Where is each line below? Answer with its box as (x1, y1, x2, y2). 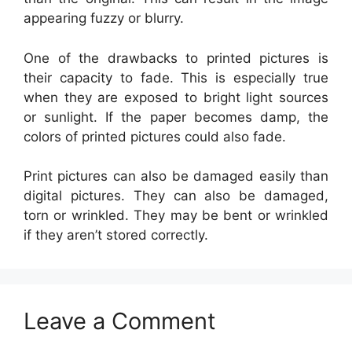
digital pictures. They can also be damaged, (24, 188, 328, 204)
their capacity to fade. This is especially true (24, 69, 328, 86)
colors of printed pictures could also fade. (24, 128, 286, 145)
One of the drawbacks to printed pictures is (24, 49, 328, 66)
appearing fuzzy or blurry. (24, 10, 184, 27)
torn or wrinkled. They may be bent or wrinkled (24, 207, 328, 224)
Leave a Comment (24, 307, 216, 335)
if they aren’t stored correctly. (24, 227, 208, 244)
